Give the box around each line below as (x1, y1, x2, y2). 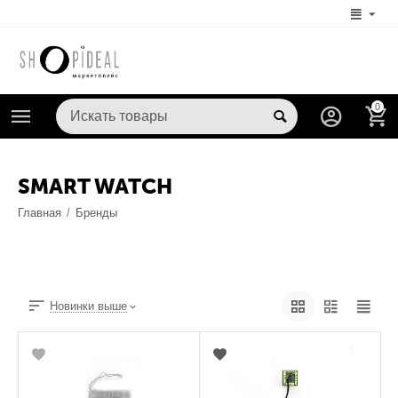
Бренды (76, 206, 118, 220)
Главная (18, 206, 62, 220)
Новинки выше (50, 299, 128, 314)
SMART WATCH (18, 173, 172, 200)
